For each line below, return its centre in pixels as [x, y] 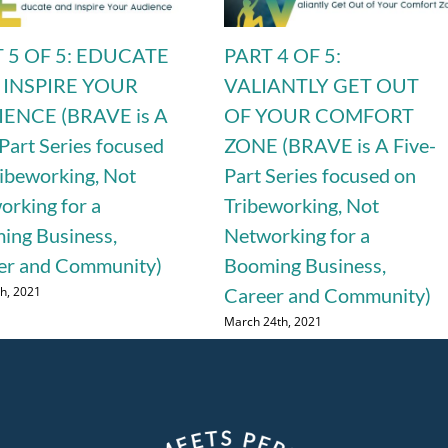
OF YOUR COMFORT [319, 115]
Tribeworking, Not [302, 205]
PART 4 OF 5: [283, 55]
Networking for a [297, 235]
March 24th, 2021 [273, 321]
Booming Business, [305, 265]
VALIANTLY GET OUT [322, 85]
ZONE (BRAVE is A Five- [330, 145]
